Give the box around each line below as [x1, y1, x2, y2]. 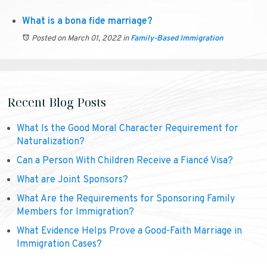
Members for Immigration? [17, 206, 134, 218]
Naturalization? [17, 136, 85, 148]
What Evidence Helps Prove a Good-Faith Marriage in [17, 225, 242, 237]
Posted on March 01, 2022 [32, 34, 121, 44]
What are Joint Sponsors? [17, 174, 128, 186]
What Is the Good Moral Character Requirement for [17, 123, 238, 135]
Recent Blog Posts [7, 94, 106, 110]
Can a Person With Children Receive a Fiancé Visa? [17, 155, 233, 167]
